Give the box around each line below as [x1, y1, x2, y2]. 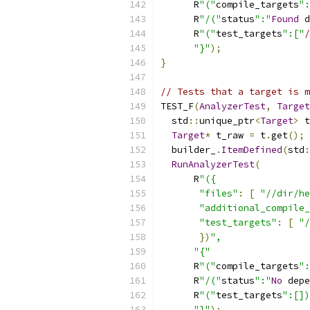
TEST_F [161, 100, 194, 112]
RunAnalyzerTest [172, 158, 255, 170]
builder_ [161, 144, 216, 156]
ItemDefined [221, 144, 282, 156]
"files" [199, 188, 238, 199]
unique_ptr [199, 115, 255, 127]
